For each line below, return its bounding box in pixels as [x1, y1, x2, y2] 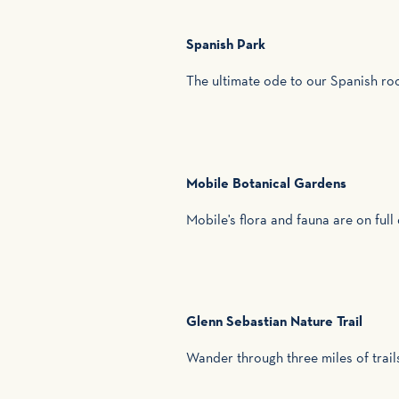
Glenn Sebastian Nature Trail [186, 312, 362, 330]
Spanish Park [186, 35, 265, 53]
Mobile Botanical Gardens [186, 173, 346, 191]
